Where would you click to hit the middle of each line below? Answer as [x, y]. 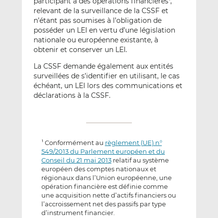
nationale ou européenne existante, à [96, 40]
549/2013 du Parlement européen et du [103, 152]
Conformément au [74, 143]
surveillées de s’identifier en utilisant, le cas [106, 76]
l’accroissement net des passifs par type [103, 204]
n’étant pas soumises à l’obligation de [97, 21]
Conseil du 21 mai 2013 [76, 160]
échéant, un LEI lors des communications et [108, 86]
